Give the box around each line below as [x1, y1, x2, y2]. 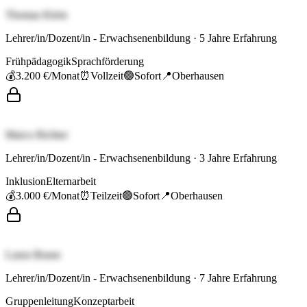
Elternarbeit [46, 175, 96, 188]
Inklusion [5, 175, 46, 188]
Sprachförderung [71, 56, 144, 68]
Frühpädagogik [5, 56, 71, 68]
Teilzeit [90, 190, 122, 202]
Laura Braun [5, 249, 60, 261]
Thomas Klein [5, 9, 67, 21]
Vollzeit [90, 70, 123, 82]
